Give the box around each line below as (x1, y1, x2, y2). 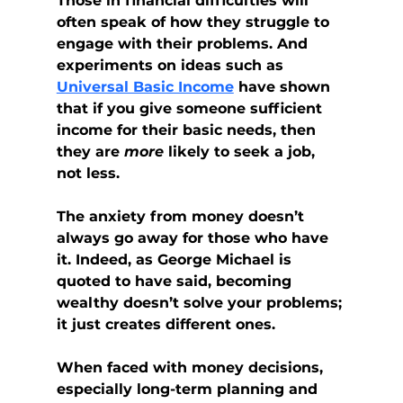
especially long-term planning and (56, 381, 322, 399)
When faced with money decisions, (56, 359, 327, 377)
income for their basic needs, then (56, 121, 320, 139)
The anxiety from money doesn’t (56, 208, 309, 226)
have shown (233, 78, 335, 96)
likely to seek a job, (163, 143, 319, 161)
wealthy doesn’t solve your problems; (56, 294, 346, 312)
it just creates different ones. (56, 316, 275, 334)
